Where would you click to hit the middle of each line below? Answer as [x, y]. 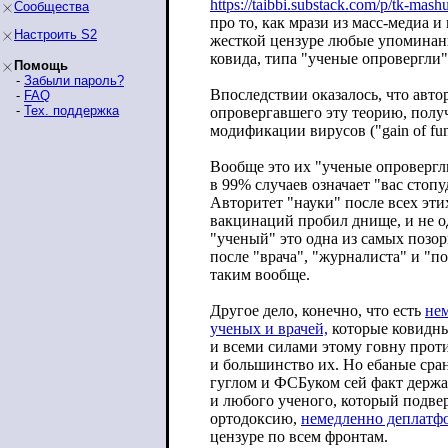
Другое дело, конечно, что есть [317, 310]
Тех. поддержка [71, 110]
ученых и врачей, [269, 328]
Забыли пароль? [74, 80]
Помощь [41, 65]
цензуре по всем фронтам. [299, 436]
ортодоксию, [255, 418]
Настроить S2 [55, 34]
